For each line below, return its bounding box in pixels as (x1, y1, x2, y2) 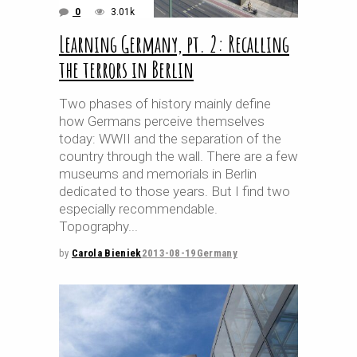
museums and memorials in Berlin (59, 166, 257, 182)
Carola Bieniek (71, 247, 142, 259)
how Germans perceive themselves (59, 113, 265, 129)
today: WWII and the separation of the (59, 131, 281, 147)
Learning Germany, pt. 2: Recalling (59, 30, 289, 58)
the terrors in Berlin (59, 56, 194, 84)
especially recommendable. (59, 201, 218, 217)
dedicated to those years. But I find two (59, 183, 290, 199)
